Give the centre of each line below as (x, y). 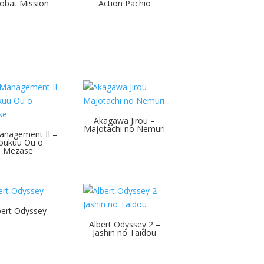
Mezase (18, 150)
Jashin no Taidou (125, 232)
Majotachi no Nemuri (125, 128)
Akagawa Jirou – (125, 120)
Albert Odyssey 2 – (124, 224)
